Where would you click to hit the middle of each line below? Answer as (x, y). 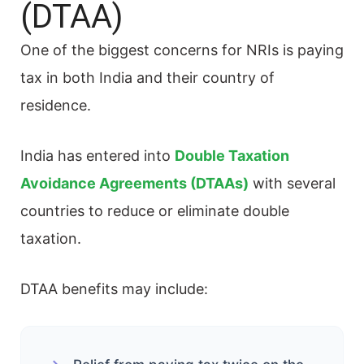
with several (294, 183)
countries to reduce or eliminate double (155, 210)
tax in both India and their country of (147, 77)
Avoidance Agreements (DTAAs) (134, 183)
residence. (56, 105)
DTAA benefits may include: (114, 288)
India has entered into (97, 155)
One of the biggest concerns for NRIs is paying (182, 50)
